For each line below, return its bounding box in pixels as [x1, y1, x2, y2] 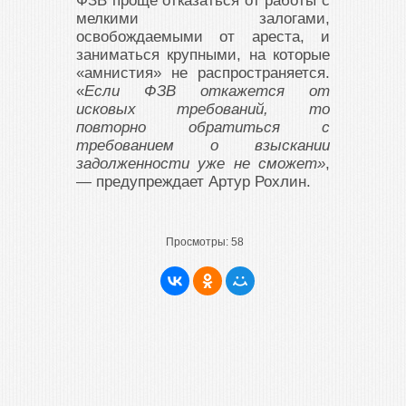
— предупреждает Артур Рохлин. [76, 173, 311, 190]
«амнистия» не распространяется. [76, 64, 330, 82]
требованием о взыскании [76, 137, 330, 154]
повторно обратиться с [76, 119, 330, 136]
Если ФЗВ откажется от [84, 82, 330, 100]
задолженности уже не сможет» [76, 155, 325, 172]
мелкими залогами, [76, 10, 330, 27]
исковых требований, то [76, 101, 330, 118]
